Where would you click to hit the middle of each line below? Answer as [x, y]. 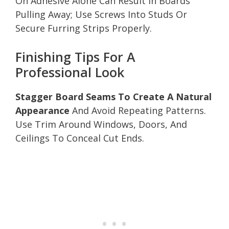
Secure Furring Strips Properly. [84, 28]
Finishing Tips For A [75, 56]
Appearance [42, 110]
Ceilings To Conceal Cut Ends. [80, 138]
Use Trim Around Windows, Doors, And [101, 124]
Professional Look [70, 72]
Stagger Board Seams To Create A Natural [113, 96]
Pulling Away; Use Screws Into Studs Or [101, 14]
